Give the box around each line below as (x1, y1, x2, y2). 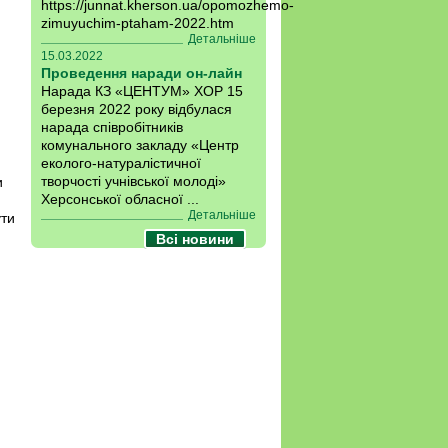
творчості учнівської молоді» (41, 173, 226, 189)
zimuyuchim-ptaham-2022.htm (41, 15, 234, 31)
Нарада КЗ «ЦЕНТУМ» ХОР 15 (41, 83, 243, 99)
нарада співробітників (41, 119, 183, 135)
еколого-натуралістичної (41, 155, 201, 171)
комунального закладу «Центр (41, 137, 239, 153)
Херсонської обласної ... (41, 191, 199, 207)
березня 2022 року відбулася (41, 101, 232, 117)
